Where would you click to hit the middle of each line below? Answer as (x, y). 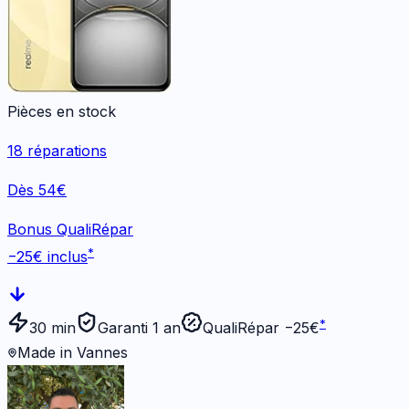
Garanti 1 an (139, 328)
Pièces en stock (62, 112)
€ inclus (60, 257)
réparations (65, 151)
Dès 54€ (37, 190)
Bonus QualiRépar (70, 230)
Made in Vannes (73, 353)
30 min (52, 328)
